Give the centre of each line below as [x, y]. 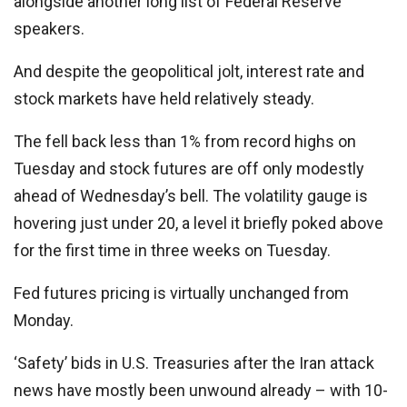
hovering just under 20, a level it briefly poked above [199, 223]
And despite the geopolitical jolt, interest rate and [189, 71]
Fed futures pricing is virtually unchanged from [181, 293]
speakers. [49, 29]
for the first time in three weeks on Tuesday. [172, 250]
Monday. [44, 320]
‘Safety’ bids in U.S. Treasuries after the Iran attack [194, 363]
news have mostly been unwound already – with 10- [201, 390]
